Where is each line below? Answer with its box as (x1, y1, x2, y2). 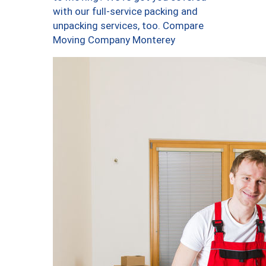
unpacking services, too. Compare (53, 20, 204, 32)
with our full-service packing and (53, 5, 198, 18)
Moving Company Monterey (53, 34, 175, 46)
